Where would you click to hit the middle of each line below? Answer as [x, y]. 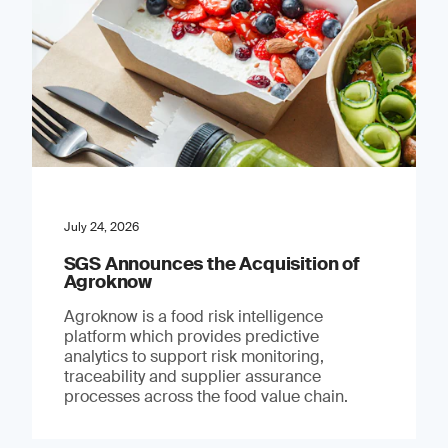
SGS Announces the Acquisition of [211, 263]
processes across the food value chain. [205, 396]
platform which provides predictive [191, 336]
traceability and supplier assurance [192, 376]
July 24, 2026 [101, 226]
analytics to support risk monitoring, [193, 356]
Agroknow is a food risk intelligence [193, 316]
